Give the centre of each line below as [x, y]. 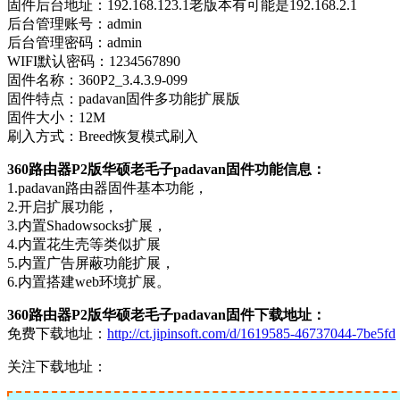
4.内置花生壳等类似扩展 [84, 244]
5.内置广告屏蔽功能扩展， [91, 262]
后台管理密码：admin [75, 42]
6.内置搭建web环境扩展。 [89, 281]
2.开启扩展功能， [62, 206]
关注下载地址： [57, 366]
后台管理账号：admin [75, 23]
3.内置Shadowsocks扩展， [87, 225]
